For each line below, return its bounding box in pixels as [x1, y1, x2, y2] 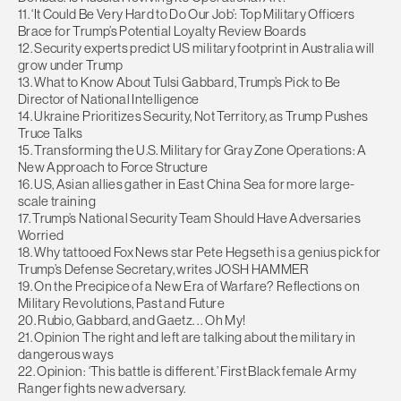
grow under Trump [18, 56, 124, 74]
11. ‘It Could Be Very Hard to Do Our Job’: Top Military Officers [18, 5, 355, 23]
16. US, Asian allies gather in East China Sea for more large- [18, 175, 355, 193]
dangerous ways [18, 346, 114, 363]
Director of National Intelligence [18, 90, 200, 108]
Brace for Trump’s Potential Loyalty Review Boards [18, 22, 307, 40]
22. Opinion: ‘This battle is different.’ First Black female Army [18, 363, 357, 380]
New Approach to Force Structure [18, 158, 209, 176]
